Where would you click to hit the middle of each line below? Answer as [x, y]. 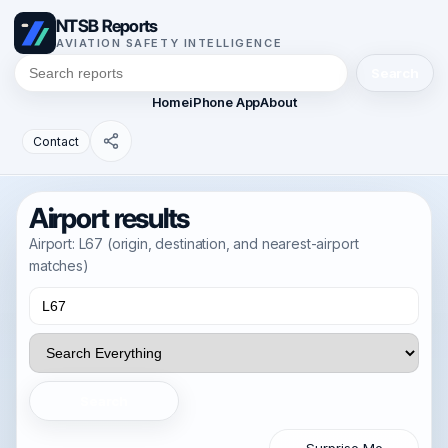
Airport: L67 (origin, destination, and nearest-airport [194, 243]
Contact [56, 141]
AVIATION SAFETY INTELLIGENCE [169, 43]
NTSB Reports [107, 25]
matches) [59, 265]
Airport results [109, 218]
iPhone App [224, 102]
